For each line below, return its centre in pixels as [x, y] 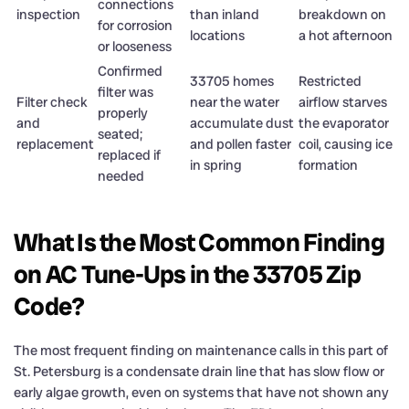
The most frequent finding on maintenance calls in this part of [201, 350]
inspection [48, 14]
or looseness [135, 46]
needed [121, 176]
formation [328, 165]
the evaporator [344, 123]
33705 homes [232, 81]
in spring [216, 165]
